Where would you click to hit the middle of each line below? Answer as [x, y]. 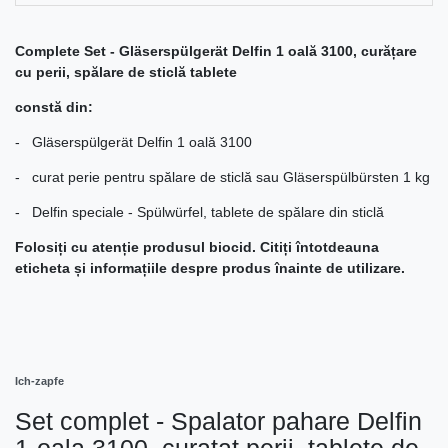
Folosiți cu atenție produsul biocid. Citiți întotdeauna [197, 247]
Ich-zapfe [39, 381]
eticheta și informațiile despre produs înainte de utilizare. [210, 268]
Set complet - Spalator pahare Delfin [218, 421]
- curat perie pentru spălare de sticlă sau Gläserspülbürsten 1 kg [222, 177]
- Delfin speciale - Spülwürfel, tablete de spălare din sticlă [199, 212]
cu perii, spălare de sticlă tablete [126, 72]
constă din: [54, 107]
